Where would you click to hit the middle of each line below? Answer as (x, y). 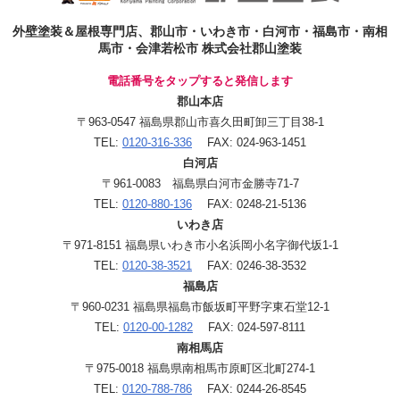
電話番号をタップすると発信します (200, 80)
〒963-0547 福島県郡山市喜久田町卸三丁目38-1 (200, 121)
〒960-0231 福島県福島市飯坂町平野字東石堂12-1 (200, 306)
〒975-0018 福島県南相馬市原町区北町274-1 (200, 368)
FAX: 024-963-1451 (249, 142)
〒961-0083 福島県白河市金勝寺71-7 (200, 183)
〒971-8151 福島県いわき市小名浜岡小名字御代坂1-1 (200, 245)
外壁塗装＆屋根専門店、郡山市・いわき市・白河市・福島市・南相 (200, 31)
